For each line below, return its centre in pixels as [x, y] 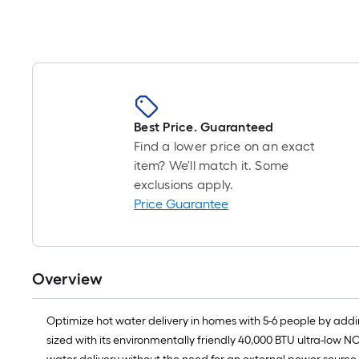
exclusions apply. [184, 185]
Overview [67, 279]
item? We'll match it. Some [212, 165]
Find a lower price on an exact [225, 146]
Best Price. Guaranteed [204, 127]
